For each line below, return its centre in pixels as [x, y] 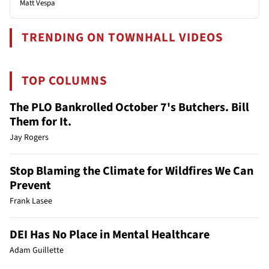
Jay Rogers [29, 137]
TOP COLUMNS [65, 80]
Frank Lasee [31, 201]
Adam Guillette [37, 250]
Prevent [30, 185]
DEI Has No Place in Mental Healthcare [110, 234]
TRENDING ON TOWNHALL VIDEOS [123, 37]
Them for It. [41, 122]
